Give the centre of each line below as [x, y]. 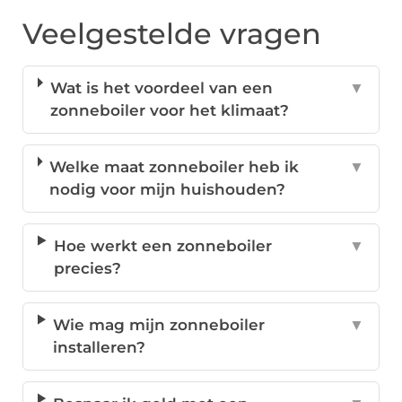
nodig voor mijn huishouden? [168, 190]
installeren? [100, 348]
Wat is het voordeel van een [161, 88]
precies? [87, 269]
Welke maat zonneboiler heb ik [175, 167]
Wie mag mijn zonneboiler [159, 325]
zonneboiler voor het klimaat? [169, 111]
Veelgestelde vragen [172, 34]
